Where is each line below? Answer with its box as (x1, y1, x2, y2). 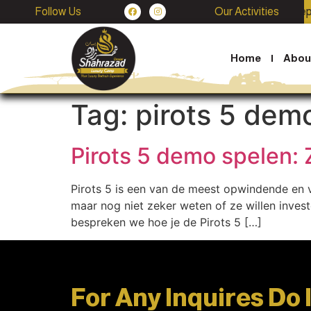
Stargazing (150, 6, 204, 17)
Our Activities (214, 6, 279, 17)
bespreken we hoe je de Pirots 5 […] (71, 215, 262, 230)
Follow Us (35, 6, 81, 17)
